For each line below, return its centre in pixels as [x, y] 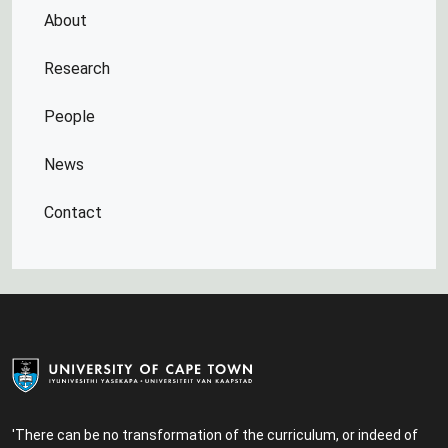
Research [77, 68]
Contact [73, 212]
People [69, 116]
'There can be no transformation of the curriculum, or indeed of [215, 435]
